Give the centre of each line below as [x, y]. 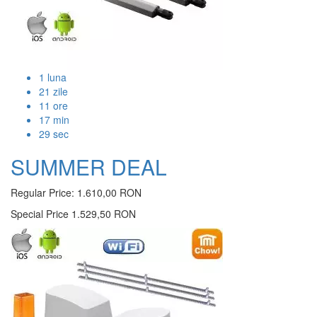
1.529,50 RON [104, 214]
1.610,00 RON [109, 193]
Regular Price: [42, 193]
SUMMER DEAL [89, 167]
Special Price [40, 214]
